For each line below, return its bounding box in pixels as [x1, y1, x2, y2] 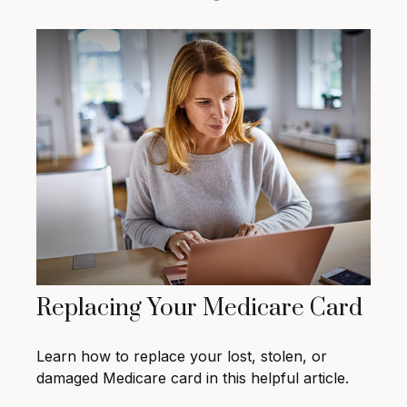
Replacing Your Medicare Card [36, 293, 362, 324]
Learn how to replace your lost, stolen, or [36, 347, 327, 366]
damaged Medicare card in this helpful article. [36, 369, 349, 388]
